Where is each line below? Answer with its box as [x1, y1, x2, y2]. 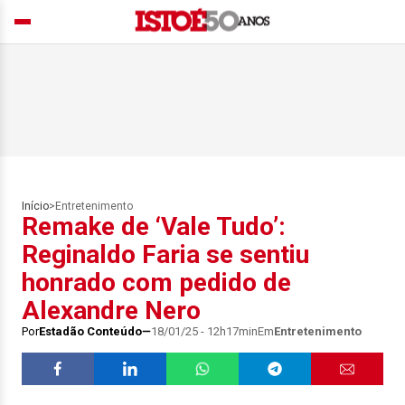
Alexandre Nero [22, 296, 201, 325]
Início [22, 200, 49, 212]
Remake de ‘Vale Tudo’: [22, 212, 286, 241]
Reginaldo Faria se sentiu [22, 240, 309, 269]
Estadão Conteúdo [39, 325, 142, 338]
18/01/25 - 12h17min [151, 325, 258, 338]
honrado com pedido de [22, 268, 291, 297]
